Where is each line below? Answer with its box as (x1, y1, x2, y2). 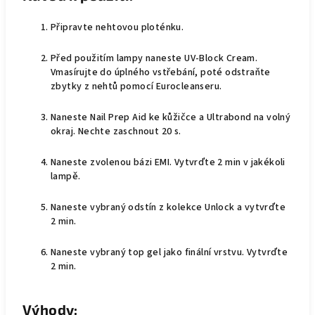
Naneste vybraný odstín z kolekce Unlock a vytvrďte (51, 200, 285, 214)
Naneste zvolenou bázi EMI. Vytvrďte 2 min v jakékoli (51, 155, 285, 169)
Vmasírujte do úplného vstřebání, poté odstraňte (51, 65, 271, 79)
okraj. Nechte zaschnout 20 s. (51, 124, 181, 139)
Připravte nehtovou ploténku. (51, 20, 184, 34)
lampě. (51, 169, 81, 184)
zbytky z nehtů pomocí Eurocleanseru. (51, 79, 222, 94)
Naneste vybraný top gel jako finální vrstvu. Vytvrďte (51, 245, 288, 259)
